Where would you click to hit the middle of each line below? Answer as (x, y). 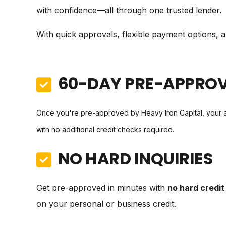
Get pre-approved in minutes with (102, 188)
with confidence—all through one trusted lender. (129, 10)
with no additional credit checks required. (105, 129)
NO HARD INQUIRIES (135, 159)
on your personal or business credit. (106, 204)
